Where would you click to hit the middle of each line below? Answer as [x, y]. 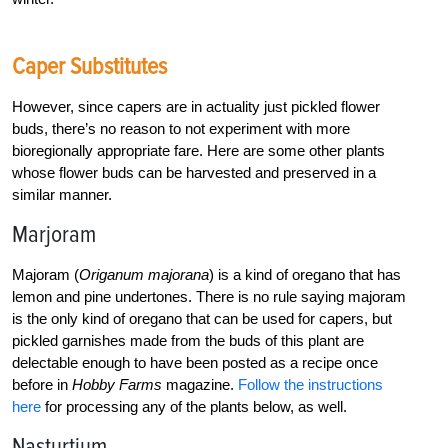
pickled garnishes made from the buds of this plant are [188, 340]
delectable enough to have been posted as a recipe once [195, 362]
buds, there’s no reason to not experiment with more [181, 128]
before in [42, 384]
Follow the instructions [310, 384]
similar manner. [62, 194]
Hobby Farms [117, 384]
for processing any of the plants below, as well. [194, 406]
